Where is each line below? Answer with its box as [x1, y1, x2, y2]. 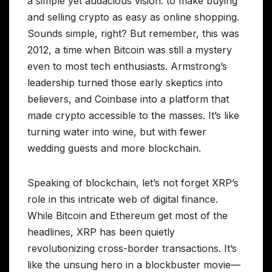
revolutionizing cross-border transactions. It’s [27, 242, 237, 254]
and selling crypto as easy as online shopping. [27, 10, 239, 23]
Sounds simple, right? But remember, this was [27, 27, 239, 39]
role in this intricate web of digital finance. [27, 192, 218, 205]
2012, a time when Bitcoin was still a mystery [27, 43, 232, 56]
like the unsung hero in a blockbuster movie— [27, 258, 240, 271]
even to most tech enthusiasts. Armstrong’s [27, 59, 227, 72]
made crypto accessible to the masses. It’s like [27, 109, 239, 121]
